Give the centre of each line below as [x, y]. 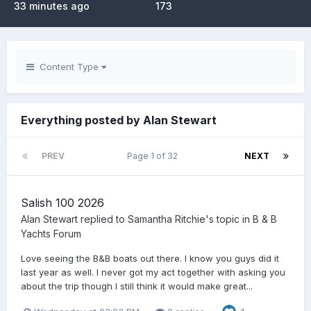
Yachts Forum [51, 234]
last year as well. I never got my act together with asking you [153, 272]
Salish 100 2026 [62, 203]
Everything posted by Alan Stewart [119, 120]
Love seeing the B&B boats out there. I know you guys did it [150, 258]
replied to [103, 219]
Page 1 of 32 [154, 156]
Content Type [68, 67]
